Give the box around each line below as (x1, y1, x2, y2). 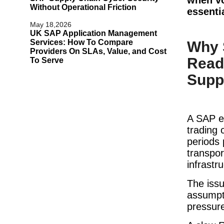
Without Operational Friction (30, 2, 136, 11)
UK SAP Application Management (30, 28, 157, 37)
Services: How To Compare (30, 37, 133, 46)
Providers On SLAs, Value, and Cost (30, 46, 166, 55)
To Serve (30, 55, 63, 64)
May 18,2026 (30, 20, 71, 28)
